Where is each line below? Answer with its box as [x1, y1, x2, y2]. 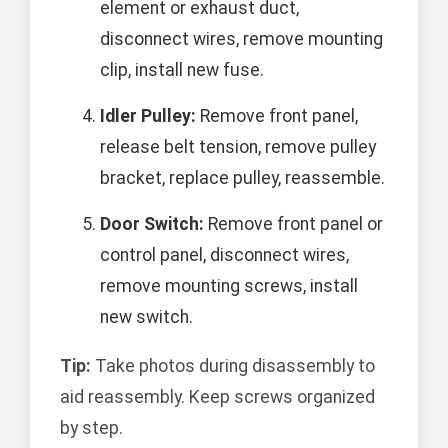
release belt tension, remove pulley [100, 137, 376, 158]
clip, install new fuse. [100, 60, 264, 81]
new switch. [100, 307, 193, 328]
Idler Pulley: [100, 106, 196, 127]
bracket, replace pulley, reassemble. [100, 168, 385, 189]
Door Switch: [100, 214, 204, 235]
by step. [60, 418, 123, 439]
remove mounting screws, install [100, 276, 358, 297]
